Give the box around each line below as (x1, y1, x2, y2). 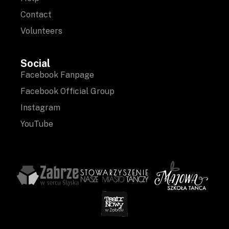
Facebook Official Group (20, 86, 114, 96)
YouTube (20, 119, 53, 129)
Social (20, 57, 50, 70)
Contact (20, 9, 52, 19)
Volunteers (20, 26, 62, 36)
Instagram (20, 102, 60, 112)
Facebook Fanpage (20, 70, 94, 80)
